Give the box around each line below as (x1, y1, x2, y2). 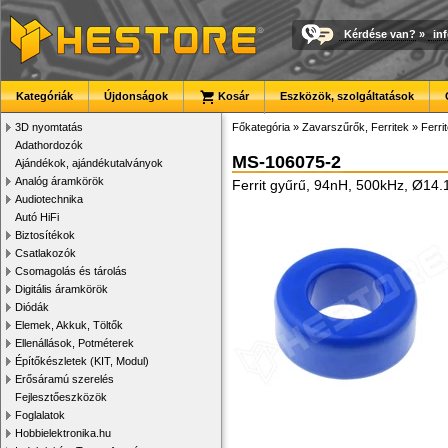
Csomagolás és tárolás (15, 265, 127, 277)
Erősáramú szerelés (15, 373, 114, 385)
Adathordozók (15, 139, 83, 151)
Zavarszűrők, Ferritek (302, 121, 409, 133)
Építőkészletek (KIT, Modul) (15, 355, 149, 367)
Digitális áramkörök (15, 283, 108, 295)
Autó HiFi (15, 211, 59, 223)
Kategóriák (16, 90, 73, 102)
